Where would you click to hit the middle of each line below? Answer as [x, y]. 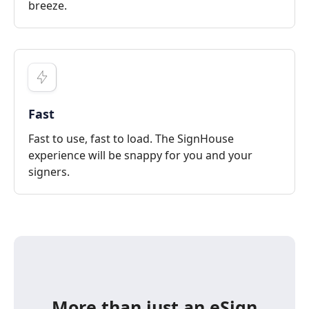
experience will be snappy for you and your [140, 155]
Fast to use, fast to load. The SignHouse [131, 138]
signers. [49, 171]
